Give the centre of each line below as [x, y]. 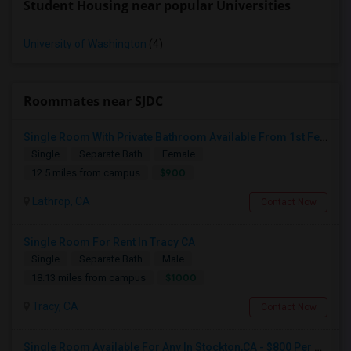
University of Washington [85, 44]
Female [179, 154]
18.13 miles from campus [89, 278]
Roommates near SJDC [93, 101]
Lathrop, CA [60, 201]
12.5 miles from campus [86, 173]
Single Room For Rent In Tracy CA [109, 242]
